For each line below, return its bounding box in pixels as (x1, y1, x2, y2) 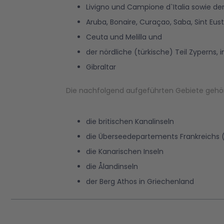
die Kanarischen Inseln (86, 146, 163, 156)
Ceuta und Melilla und (86, 32, 162, 42)
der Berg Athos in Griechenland (86, 176, 194, 186)
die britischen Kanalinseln (86, 116, 174, 126)
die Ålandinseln (86, 161, 138, 171)
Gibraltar (86, 62, 116, 72)
